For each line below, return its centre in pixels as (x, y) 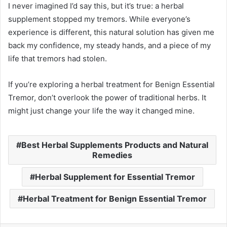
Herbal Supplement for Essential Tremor (115, 177)
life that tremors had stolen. (58, 59)
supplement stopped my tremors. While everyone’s (99, 19)
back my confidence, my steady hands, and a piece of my (109, 46)
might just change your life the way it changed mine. (101, 111)
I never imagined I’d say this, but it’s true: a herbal (96, 6)
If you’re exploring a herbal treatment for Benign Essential (111, 85)
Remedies (112, 155)
